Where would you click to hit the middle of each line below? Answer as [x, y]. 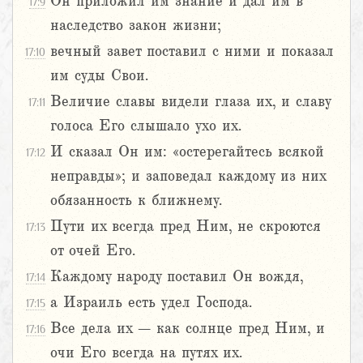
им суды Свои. [99, 76]
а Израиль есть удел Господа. [151, 303]
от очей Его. [93, 251]
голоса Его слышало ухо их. [146, 126]
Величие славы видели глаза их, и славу [190, 102]
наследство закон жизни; [136, 26]
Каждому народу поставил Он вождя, [177, 277]
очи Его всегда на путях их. [146, 353]
